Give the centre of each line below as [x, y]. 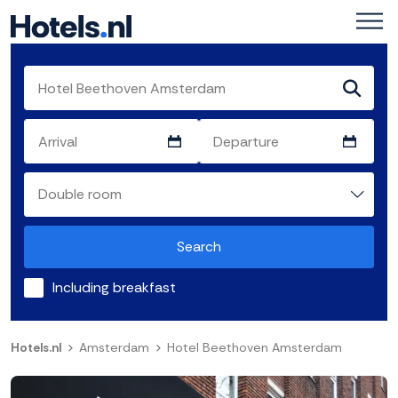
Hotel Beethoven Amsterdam [255, 348]
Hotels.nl [36, 348]
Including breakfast [114, 288]
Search [199, 247]
